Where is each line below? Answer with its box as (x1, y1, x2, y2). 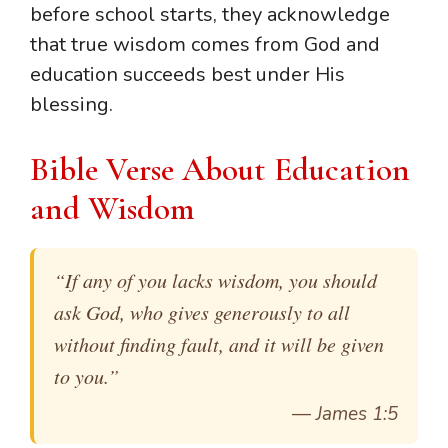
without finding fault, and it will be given (54, 330, 384, 357)
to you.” (54, 362, 119, 389)
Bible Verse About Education (30, 149, 410, 189)
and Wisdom (30, 188, 194, 228)
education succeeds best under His (30, 60, 345, 88)
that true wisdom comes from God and (30, 30, 380, 58)
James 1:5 (316, 400, 398, 427)
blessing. (30, 90, 113, 118)
